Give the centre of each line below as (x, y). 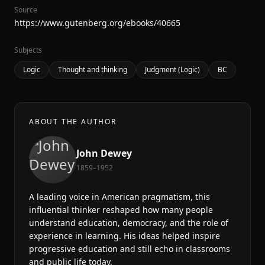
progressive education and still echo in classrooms (130, 249)
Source (26, 10)
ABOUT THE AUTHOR (73, 122)
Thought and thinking (93, 70)
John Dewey (104, 153)
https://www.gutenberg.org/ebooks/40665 (97, 23)
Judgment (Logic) (172, 70)
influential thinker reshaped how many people (121, 210)
